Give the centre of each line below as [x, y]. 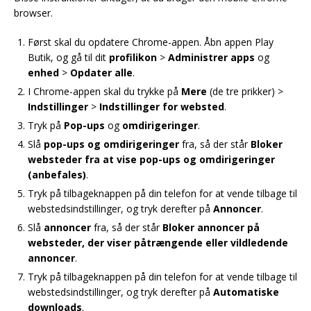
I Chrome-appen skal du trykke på [104, 91]
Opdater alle [101, 73]
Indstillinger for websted [162, 107]
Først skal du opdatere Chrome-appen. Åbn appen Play [151, 42]
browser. [33, 13]
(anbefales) [57, 175]
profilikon [134, 57]
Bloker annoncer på [211, 227]
